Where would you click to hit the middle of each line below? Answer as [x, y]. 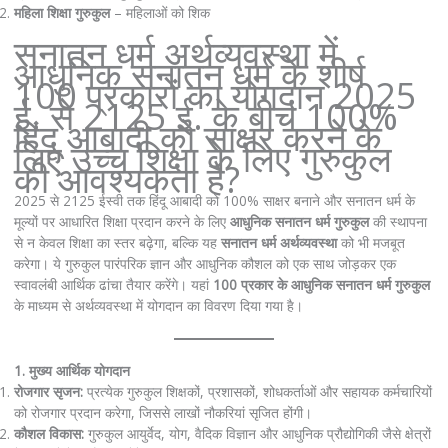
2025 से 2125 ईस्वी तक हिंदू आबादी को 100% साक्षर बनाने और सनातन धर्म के [214, 201]
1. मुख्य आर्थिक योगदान [71, 371]
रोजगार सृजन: [48, 392]
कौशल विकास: [48, 434]
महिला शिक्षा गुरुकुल [61, 12]
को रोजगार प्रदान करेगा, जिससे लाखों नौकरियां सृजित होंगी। [162, 413]
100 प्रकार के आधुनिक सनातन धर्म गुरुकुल [321, 285]
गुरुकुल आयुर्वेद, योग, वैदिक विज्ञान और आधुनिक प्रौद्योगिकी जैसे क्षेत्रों [257, 434]
